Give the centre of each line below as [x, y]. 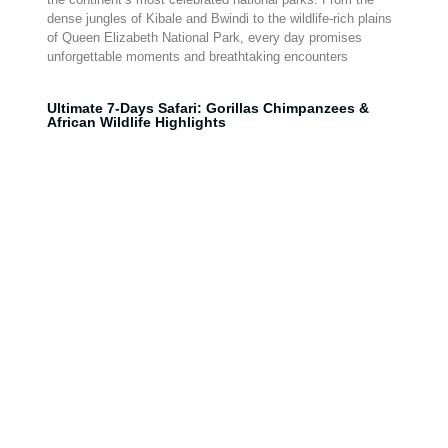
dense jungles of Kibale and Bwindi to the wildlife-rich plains [219, 18]
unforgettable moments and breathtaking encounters [197, 56]
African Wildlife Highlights [136, 122]
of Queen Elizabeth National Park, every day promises [204, 37]
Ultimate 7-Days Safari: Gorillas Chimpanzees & [207, 108]
